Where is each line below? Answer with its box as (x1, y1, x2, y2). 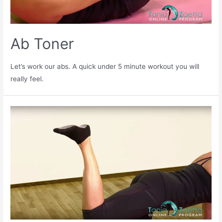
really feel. (10, 74, 44, 83)
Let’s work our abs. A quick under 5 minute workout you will (10, 62, 200, 70)
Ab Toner (10, 34, 74, 53)
